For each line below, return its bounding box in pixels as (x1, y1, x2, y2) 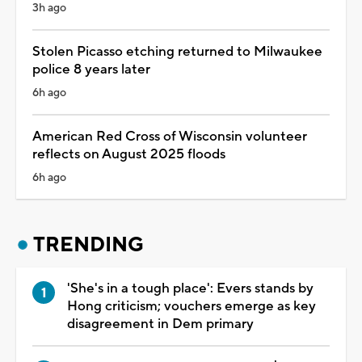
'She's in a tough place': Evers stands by (67, 279, 314, 297)
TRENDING (33, 231, 144, 258)
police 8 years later (32, 60, 150, 78)
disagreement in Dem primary (67, 314, 254, 333)
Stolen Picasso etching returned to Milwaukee (32, 42, 322, 61)
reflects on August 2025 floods (32, 145, 225, 163)
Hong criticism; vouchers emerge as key (67, 297, 316, 315)
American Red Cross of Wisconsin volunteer (32, 127, 307, 145)
